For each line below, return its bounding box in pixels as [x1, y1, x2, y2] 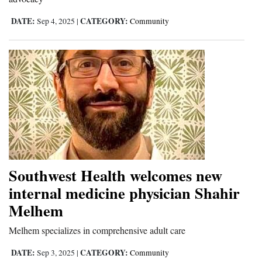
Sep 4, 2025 [35, 15, 77, 26]
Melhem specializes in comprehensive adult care [9, 223, 185, 236]
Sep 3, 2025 [35, 247, 77, 258]
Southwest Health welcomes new [9, 163, 222, 187]
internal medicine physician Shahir [9, 181, 240, 204]
